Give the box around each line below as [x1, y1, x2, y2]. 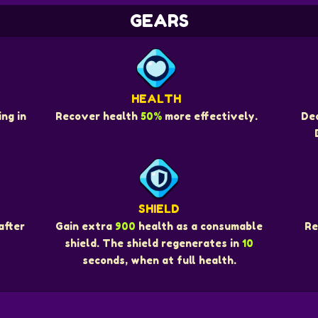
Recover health [55, 110, 141, 123]
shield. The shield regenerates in [65, 236, 242, 249]
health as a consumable [136, 219, 263, 232]
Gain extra [55, 219, 115, 232]
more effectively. [161, 110, 258, 123]
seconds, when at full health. [82, 253, 236, 266]
